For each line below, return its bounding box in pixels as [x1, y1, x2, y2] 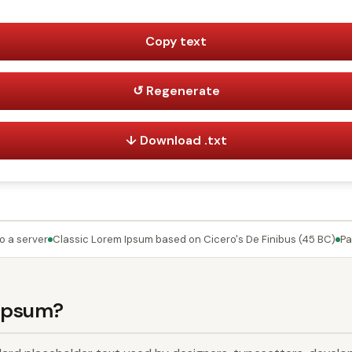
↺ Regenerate [132, 82, 220, 99]
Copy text [145, 33, 207, 49]
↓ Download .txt [125, 132, 227, 148]
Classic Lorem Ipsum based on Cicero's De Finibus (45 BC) [53, 233, 335, 246]
